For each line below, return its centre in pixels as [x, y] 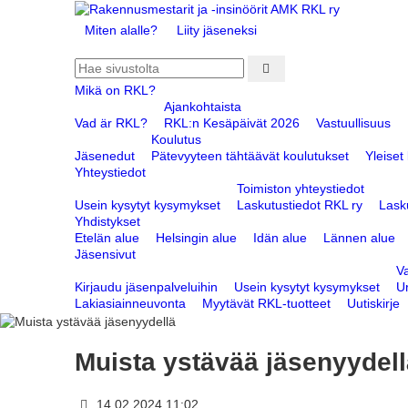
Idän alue [280, 238]
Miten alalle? [121, 31]
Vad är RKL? [111, 123]
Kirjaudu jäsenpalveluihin [146, 287]
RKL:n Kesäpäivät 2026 [232, 123]
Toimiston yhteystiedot [301, 189]
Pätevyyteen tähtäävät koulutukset [250, 156]
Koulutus [176, 140]
